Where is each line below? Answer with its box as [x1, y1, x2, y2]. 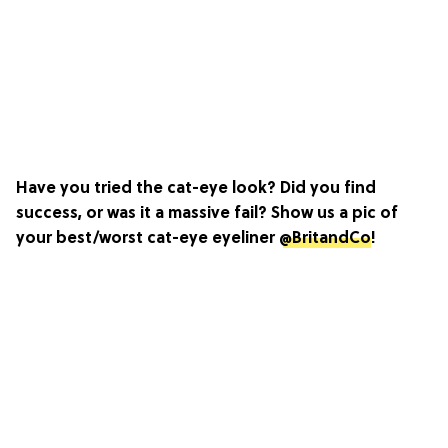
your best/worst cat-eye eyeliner [16, 229, 279, 248]
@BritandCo [279, 229, 371, 248]
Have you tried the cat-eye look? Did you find [16, 179, 376, 198]
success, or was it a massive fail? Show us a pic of [16, 204, 398, 223]
